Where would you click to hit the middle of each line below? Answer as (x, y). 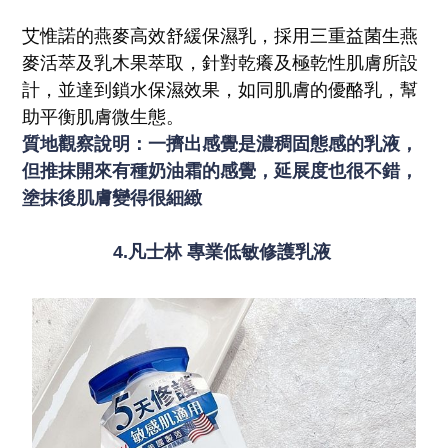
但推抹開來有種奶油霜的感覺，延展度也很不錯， (220, 171)
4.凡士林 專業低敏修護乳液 (224, 252)
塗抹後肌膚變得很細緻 (112, 198)
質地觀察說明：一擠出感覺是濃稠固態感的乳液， (220, 144)
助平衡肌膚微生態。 (103, 117)
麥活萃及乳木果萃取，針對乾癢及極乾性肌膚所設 (220, 63)
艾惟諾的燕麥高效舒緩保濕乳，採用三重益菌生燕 (220, 36)
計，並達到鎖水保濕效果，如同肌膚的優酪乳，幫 (220, 90)
